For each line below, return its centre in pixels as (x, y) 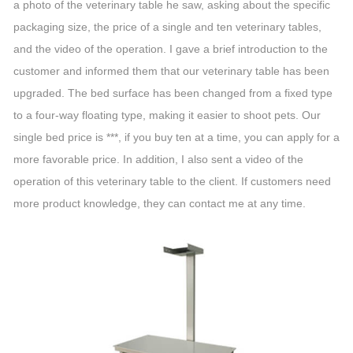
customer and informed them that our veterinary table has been (171, 71)
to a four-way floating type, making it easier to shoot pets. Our (167, 115)
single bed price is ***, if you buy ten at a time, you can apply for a (176, 137)
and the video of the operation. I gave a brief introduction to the (171, 49)
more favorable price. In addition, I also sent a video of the (158, 159)
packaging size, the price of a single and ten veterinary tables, (167, 27)
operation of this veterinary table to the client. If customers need (172, 181)
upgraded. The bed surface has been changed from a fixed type (173, 93)
